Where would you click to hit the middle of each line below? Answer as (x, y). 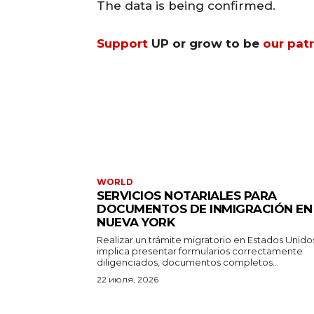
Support (122, 43)
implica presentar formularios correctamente (200, 251)
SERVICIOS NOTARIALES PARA (187, 195)
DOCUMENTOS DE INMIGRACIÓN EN (204, 209)
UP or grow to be (205, 43)
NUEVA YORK (136, 222)
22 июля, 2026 (128, 279)
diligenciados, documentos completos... (188, 262)
